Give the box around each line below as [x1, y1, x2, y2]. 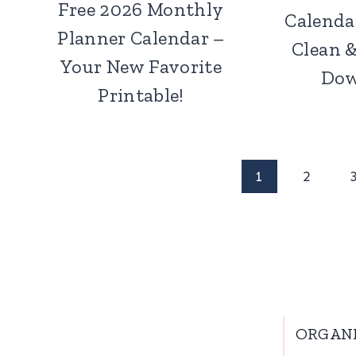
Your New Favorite [60, 55, 222, 79]
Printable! [98, 83, 184, 107]
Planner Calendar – [57, 26, 225, 50]
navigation [44, 201, 165, 232]
